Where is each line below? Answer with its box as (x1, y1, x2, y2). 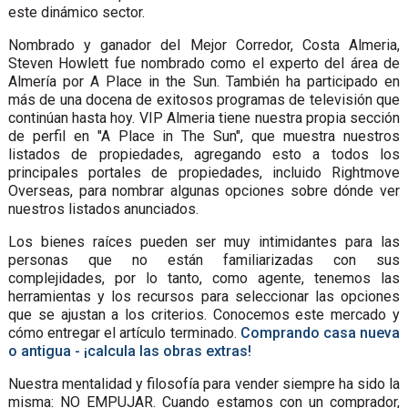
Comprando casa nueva (240, 323, 401, 342)
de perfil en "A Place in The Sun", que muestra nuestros (7, 127, 401, 145)
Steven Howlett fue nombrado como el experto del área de (7, 54, 401, 72)
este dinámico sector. (7, 3, 145, 21)
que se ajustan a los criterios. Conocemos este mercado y (7, 305, 401, 323)
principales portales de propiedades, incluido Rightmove (7, 163, 401, 181)
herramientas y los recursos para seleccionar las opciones (7, 287, 401, 305)
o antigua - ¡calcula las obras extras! (7, 342, 251, 360)
